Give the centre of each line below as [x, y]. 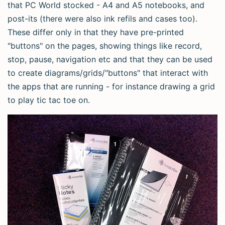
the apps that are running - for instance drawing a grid [111, 86]
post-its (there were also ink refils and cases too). [102, 19]
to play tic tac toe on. [49, 100]
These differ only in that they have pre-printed [96, 32]
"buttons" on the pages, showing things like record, [105, 46]
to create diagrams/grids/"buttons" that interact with [108, 73]
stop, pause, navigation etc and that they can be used [110, 59]
